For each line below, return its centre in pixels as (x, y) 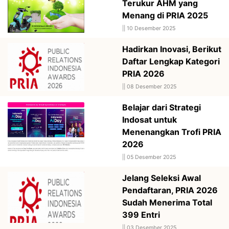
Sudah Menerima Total (167, 202)
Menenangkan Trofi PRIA (172, 132)
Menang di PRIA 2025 (165, 15)
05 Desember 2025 (151, 157)
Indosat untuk (150, 119)
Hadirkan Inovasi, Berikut (172, 49)
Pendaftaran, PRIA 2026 (170, 190)
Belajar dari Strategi (162, 107)
